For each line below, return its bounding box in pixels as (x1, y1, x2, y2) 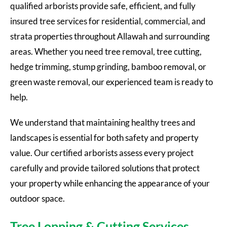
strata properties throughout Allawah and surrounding (10, 30, 210, 42)
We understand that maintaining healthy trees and (10, 117, 196, 128)
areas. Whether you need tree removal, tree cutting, (10, 46, 202, 57)
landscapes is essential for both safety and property (10, 132, 199, 143)
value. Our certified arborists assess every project (10, 147, 194, 158)
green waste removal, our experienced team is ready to (10, 76, 213, 87)
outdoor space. (10, 193, 65, 204)
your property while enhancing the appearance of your (10, 177, 210, 188)
